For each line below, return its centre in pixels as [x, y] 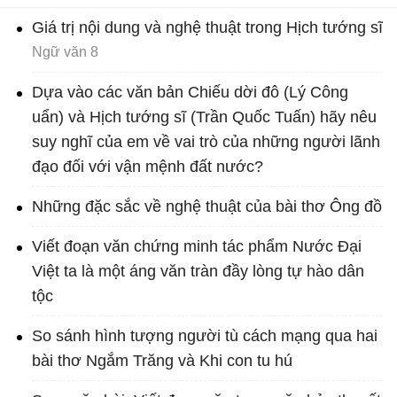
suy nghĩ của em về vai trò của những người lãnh [206, 142]
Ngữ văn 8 [65, 52]
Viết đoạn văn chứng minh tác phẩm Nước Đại [197, 247]
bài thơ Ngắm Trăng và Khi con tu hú [162, 361]
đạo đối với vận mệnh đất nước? [148, 167]
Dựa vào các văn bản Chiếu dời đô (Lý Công [190, 93]
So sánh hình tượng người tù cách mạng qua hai [205, 336]
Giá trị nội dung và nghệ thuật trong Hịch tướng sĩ [207, 28]
